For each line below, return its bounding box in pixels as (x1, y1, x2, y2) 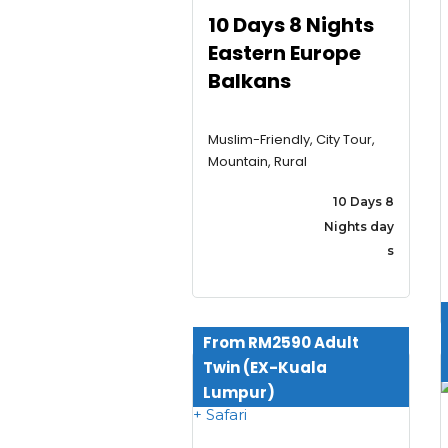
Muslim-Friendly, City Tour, (208, 130, 375, 150)
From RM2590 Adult (203, 332, 359, 354)
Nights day (323, 218, 394, 234)
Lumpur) (203, 382, 275, 404)
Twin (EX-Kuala (203, 357, 327, 379)
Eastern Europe (208, 39, 361, 68)
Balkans (208, 67, 291, 96)
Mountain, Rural (208, 152, 307, 172)
